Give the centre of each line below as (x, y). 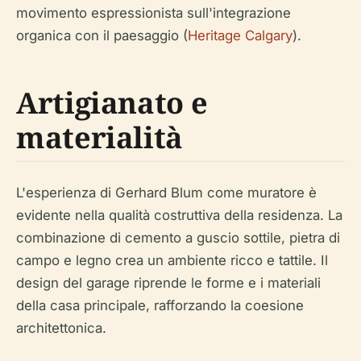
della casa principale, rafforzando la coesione (160, 305)
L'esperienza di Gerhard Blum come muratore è (166, 193)
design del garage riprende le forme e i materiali (168, 283)
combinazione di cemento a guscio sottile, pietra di (178, 238)
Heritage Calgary (240, 35)
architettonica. (61, 328)
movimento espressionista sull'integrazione (154, 13)
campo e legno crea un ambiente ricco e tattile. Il (172, 260)
